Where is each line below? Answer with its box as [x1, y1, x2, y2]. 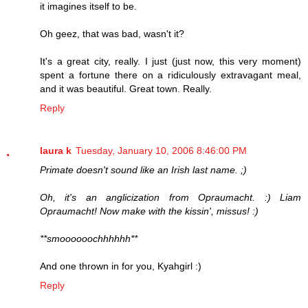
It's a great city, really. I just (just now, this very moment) [40, 55, 301, 67]
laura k [40, 144, 71, 156]
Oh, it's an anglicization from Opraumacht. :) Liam [40, 191, 301, 203]
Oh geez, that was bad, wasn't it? [40, 27, 184, 39]
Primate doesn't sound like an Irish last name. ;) [40, 164, 247, 175]
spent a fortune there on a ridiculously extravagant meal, [40, 69, 301, 80]
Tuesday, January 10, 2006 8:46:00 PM [76, 144, 247, 156]
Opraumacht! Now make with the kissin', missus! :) [40, 205, 258, 217]
